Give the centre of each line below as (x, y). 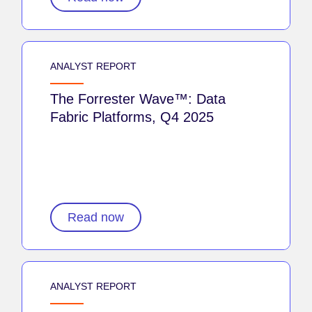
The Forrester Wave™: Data (138, 99)
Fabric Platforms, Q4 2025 (132, 117)
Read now (96, 217)
